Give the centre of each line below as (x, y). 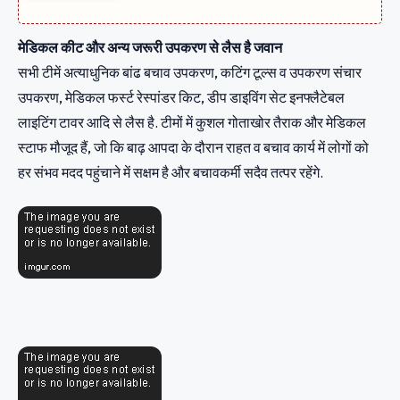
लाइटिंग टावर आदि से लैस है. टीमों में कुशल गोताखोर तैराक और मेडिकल (192, 123)
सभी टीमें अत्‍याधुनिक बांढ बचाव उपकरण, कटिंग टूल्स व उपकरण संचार (190, 73)
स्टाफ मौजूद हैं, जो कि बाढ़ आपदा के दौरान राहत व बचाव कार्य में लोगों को (193, 148)
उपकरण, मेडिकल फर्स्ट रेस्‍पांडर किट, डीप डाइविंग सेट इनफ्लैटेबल (181, 98)
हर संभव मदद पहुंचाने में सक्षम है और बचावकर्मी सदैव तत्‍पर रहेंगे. (171, 173)
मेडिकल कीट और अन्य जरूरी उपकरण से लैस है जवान (150, 48)
